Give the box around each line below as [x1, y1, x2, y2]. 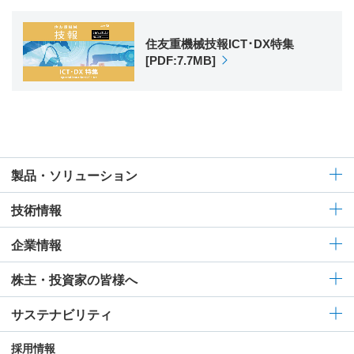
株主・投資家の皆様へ [11, 273, 137, 287]
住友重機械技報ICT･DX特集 [145, 36, 295, 51]
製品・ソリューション [11, 168, 137, 183]
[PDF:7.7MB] [145, 53, 217, 67]
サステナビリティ [11, 307, 112, 322]
